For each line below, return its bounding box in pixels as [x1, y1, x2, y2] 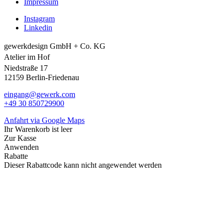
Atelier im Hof [4, 52, 55, 61]
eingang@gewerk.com [4, 90, 75, 99]
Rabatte [4, 151, 28, 160]
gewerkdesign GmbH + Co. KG [4, 41, 111, 50]
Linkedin [24, 23, 52, 32]
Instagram [24, 14, 55, 23]
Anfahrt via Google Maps [4, 115, 85, 124]
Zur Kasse [4, 133, 36, 142]
